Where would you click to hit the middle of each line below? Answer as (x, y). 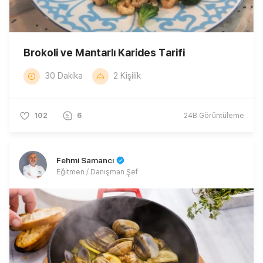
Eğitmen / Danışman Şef (97, 172)
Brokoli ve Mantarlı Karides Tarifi (104, 52)
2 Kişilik (127, 76)
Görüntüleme (221, 115)
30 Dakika (64, 76)
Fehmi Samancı (85, 160)
